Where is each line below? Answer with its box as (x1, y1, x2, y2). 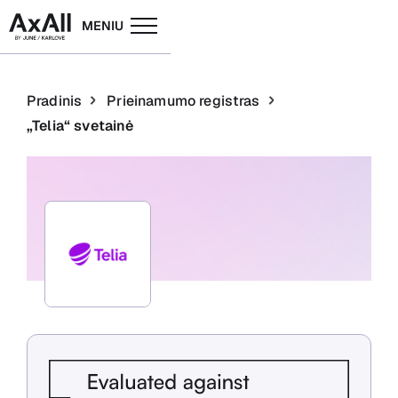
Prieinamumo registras (107, 92, 260, 110)
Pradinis (27, 92, 83, 110)
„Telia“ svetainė (27, 116, 134, 135)
